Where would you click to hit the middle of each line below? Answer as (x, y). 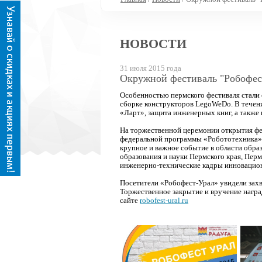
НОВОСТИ (153, 44)
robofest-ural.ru (164, 200)
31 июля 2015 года (151, 68)
